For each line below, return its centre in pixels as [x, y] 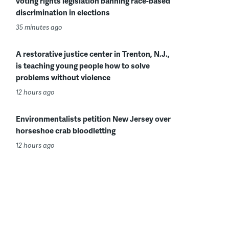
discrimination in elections [63, 12]
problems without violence [63, 77]
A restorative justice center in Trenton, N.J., [93, 54]
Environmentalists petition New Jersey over [93, 119]
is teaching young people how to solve [83, 65]
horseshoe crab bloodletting [66, 130]
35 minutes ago [39, 27]
